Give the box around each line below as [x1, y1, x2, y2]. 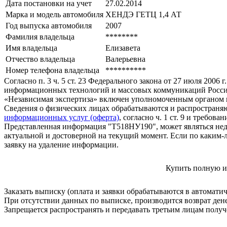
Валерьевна [105, 55, 145, 64]
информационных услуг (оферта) [4, 113, 119, 122]
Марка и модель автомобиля [6, 10, 103, 19]
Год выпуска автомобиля [6, 21, 92, 30]
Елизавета [105, 44, 140, 53]
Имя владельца [6, 44, 57, 53]
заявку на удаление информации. [4, 140, 119, 149]
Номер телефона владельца [6, 66, 99, 75]
